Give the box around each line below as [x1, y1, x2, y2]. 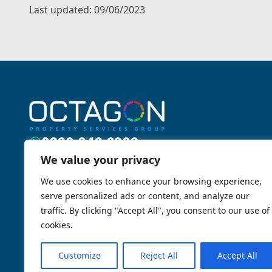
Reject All [140, 250, 178, 261]
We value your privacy [41, 152, 160, 167]
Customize [58, 250, 101, 261]
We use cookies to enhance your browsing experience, [41, 175, 262, 187]
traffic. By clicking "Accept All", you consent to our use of [41, 205, 270, 216]
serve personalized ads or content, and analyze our [41, 190, 250, 202]
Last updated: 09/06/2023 [29, 3, 145, 16]
